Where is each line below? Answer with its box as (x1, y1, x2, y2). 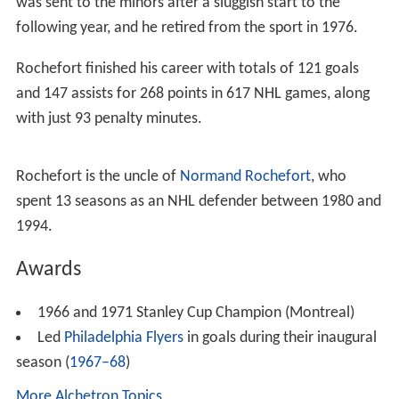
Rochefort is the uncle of (15, 167, 180, 185)
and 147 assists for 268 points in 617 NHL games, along (15, 85, 370, 102)
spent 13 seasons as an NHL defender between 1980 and (15, 192, 381, 210)
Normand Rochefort (179, 167, 311, 185)
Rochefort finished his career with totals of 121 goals (15, 60, 359, 77)
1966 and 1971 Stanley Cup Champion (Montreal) (37, 304, 354, 322)
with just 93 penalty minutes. (15, 110, 202, 127)
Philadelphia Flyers (63, 329, 183, 346)
